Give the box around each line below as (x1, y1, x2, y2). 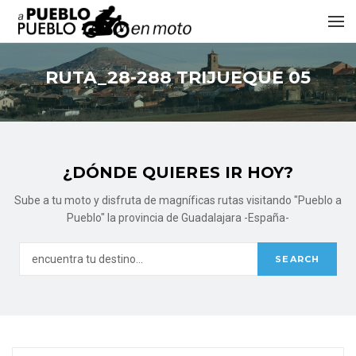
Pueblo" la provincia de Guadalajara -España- (66, 211, 290, 224)
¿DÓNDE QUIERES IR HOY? (63, 163, 293, 182)
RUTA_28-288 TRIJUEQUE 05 (44, 67, 311, 88)
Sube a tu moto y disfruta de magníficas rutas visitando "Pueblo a (14, 194, 342, 207)
